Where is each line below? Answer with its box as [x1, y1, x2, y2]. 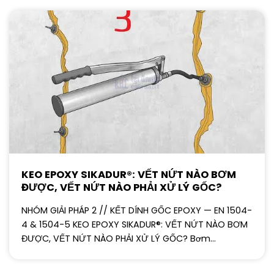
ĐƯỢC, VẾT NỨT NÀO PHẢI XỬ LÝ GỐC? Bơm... [21, 232, 216, 245]
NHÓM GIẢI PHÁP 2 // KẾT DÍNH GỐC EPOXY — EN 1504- [21, 204, 252, 217]
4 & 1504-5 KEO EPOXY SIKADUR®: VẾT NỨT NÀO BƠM [21, 218, 248, 231]
